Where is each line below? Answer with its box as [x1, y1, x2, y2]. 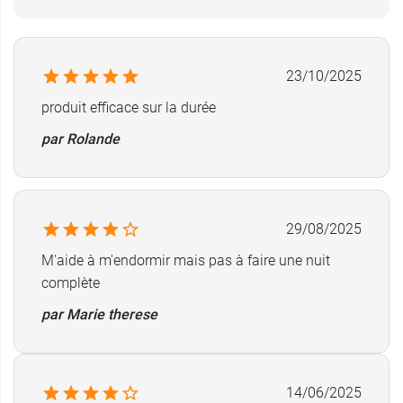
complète [41, 274, 100, 291]
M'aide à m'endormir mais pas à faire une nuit [41, 252, 330, 269]
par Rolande [41, 130, 120, 148]
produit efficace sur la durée [41, 99, 216, 116]
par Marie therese [41, 306, 157, 323]
